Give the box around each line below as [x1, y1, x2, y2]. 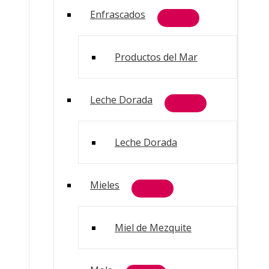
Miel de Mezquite [115, 221, 192, 234]
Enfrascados [90, 8, 145, 21]
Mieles [90, 178, 119, 192]
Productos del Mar [115, 50, 198, 64]
